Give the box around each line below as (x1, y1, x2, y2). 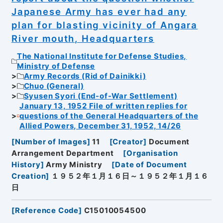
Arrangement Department (11, 149, 114, 158)
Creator (112, 137, 144, 147)
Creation (11, 172, 46, 181)
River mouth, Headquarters (11, 33, 154, 44)
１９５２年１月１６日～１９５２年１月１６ (51, 172, 209, 181)
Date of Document (115, 160, 188, 170)
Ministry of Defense (16, 61, 95, 71)
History (11, 160, 41, 170)
